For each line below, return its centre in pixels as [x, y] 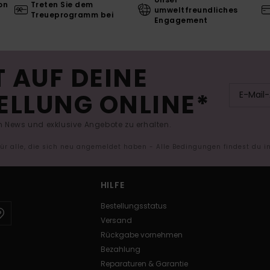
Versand [116, 220]
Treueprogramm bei [72, 15]
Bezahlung [120, 249]
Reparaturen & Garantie [144, 263]
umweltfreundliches [196, 10]
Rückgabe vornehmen [141, 234]
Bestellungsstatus [133, 206]
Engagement [181, 20]
